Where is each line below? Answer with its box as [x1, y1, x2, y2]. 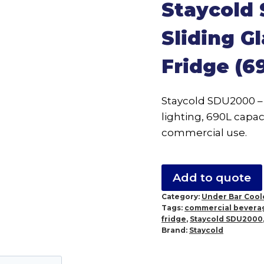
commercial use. [161, 127, 247, 139]
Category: [161, 192, 202, 202]
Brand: [161, 226, 189, 235]
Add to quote [173, 170, 252, 185]
